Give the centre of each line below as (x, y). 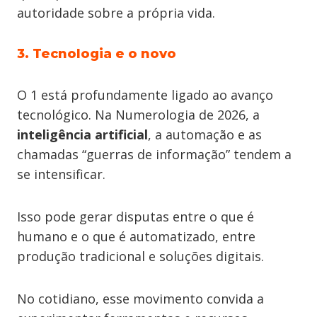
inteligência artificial (82, 134)
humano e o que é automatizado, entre (136, 236)
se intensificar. (61, 174)
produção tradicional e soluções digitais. (140, 256)
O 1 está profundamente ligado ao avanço (145, 95)
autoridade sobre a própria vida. (116, 13)
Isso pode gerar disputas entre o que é (136, 217)
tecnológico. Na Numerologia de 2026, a (138, 115)
